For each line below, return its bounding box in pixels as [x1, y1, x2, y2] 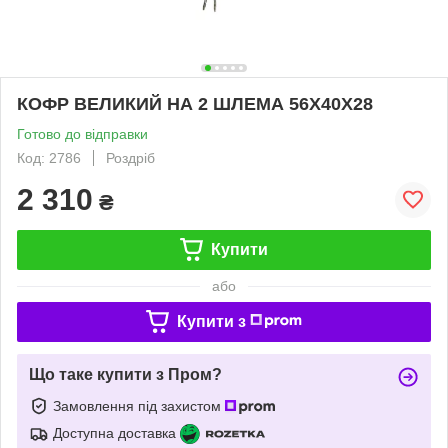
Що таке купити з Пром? [29, 365, 222, 383]
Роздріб [106, 149, 155, 166]
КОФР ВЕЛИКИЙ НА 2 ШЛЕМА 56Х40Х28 [17, 93, 373, 114]
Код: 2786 [17, 149, 81, 166]
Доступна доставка [53, 424, 176, 441]
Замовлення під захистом [53, 397, 225, 414]
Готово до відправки [17, 125, 148, 142]
